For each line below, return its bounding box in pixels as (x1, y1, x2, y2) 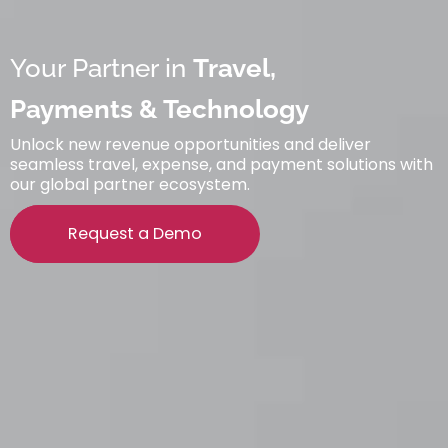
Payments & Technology (10, 94, 309, 124)
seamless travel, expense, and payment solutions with (10, 153, 433, 176)
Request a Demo (68, 222, 202, 245)
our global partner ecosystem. (10, 173, 250, 196)
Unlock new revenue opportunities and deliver (10, 133, 371, 156)
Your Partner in (10, 53, 193, 83)
